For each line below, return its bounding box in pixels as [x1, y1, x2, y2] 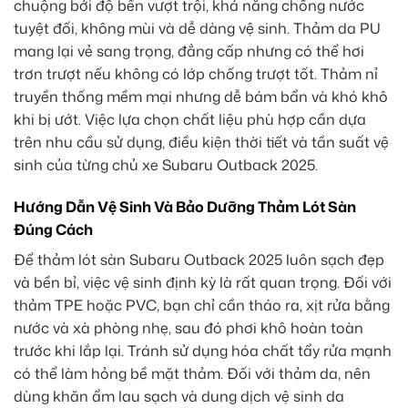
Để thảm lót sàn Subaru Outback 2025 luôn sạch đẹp [14, 249, 384, 270]
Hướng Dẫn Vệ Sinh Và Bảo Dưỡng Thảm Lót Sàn [14, 196, 356, 217]
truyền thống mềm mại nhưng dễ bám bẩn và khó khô [14, 86, 388, 107]
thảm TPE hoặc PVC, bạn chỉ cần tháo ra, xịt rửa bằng [14, 294, 390, 315]
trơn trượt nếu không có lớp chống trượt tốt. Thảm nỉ [14, 63, 378, 84]
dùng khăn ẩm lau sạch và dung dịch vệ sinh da [14, 385, 344, 406]
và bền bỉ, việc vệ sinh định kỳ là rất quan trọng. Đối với [14, 271, 392, 292]
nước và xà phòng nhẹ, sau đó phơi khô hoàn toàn [14, 317, 363, 338]
